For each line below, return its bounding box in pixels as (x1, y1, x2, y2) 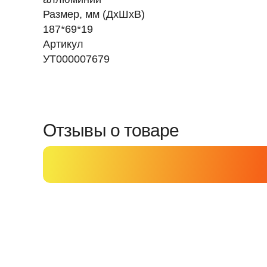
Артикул (43, 38, 83, 50)
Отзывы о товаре (43, 120, 179, 140)
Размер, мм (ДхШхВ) (43, 8, 145, 20)
